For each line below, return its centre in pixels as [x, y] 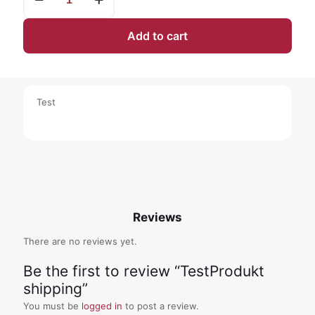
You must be [52, 306]
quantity [40, 14]
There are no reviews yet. [80, 242]
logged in [102, 306]
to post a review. [161, 306]
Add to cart [157, 36]
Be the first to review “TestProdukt [144, 271]
